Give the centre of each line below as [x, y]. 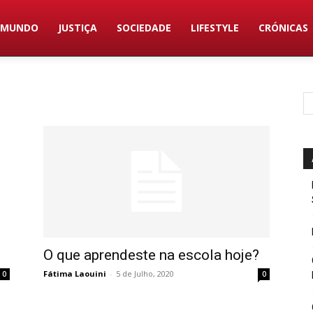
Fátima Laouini [75, 274]
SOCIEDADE [144, 28]
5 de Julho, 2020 [145, 274]
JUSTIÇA [78, 28]
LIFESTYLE [215, 28]
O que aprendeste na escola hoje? [151, 255]
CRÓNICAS [284, 28]
